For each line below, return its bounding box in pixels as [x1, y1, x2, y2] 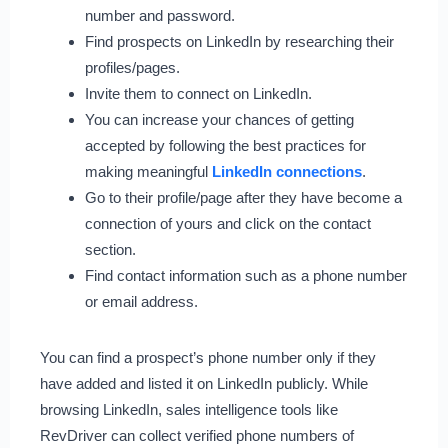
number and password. [84, 7, 235, 25]
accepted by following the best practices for [84, 137, 366, 155]
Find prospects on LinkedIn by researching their [84, 33, 394, 51]
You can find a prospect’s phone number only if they [39, 349, 376, 367]
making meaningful [84, 163, 208, 181]
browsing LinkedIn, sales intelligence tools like [39, 401, 338, 419]
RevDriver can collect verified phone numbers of [39, 427, 354, 445]
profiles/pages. [84, 59, 180, 77]
